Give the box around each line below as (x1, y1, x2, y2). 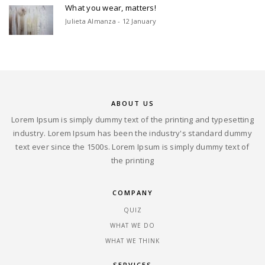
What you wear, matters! (65, 2, 156, 13)
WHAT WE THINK (105, 236, 160, 245)
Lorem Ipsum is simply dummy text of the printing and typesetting (11, 114, 254, 125)
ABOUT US (111, 98, 154, 108)
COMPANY (112, 188, 153, 197)
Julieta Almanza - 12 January (65, 16, 157, 25)
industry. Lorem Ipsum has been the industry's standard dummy (13, 127, 252, 138)
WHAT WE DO (110, 221, 155, 230)
